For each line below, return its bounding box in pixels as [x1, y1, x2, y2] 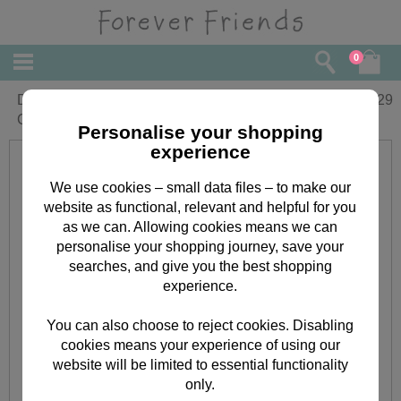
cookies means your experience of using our [60, 337, 340, 353]
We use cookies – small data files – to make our [49, 179, 351, 195]
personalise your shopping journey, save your [56, 238, 345, 254]
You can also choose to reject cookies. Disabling [47, 317, 354, 333]
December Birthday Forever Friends [16, 92, 244, 107]
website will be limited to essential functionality [52, 356, 348, 372]
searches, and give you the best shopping [68, 258, 332, 274]
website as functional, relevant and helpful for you [44, 199, 357, 215]
